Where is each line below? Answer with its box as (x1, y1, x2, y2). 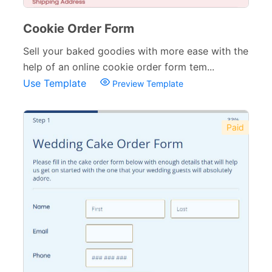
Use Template (23, 77, 89, 89)
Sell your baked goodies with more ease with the (23, 45, 248, 57)
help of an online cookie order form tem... (23, 61, 214, 73)
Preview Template (110, 78, 183, 89)
